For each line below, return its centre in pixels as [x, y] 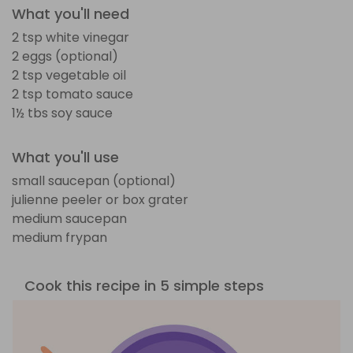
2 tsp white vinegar [71, 37]
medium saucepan [69, 218]
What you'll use [65, 157]
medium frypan [59, 237]
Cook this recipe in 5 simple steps [144, 285]
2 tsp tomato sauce [72, 94]
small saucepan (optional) [94, 180]
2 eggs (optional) [65, 56]
